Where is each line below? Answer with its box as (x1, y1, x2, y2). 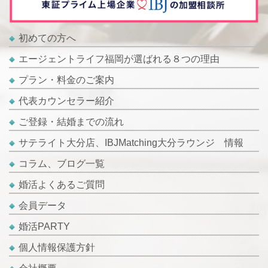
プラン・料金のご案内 (19, 75, 114, 86)
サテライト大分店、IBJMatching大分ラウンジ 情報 (19, 138, 243, 148)
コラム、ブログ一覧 (19, 159, 105, 169)
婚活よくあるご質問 (19, 179, 105, 190)
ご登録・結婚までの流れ (19, 117, 124, 127)
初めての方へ (19, 33, 76, 44)
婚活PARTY (19, 221, 70, 232)
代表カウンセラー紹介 (19, 96, 114, 106)
